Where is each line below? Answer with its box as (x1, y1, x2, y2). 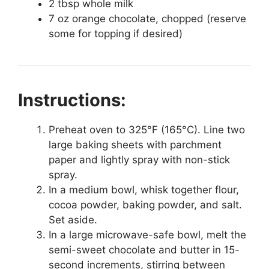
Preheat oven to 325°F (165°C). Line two (49, 124, 245, 136)
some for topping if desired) (49, 28, 183, 40)
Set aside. (49, 214, 97, 226)
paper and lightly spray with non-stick (49, 154, 230, 166)
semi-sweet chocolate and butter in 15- (49, 244, 240, 256)
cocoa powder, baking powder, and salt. (49, 199, 242, 211)
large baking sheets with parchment (49, 139, 222, 151)
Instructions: (18, 89, 126, 110)
